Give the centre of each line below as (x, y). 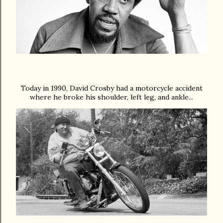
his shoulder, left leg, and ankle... (139, 97)
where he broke (58, 97)
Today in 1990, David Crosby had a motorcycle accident (111, 88)
